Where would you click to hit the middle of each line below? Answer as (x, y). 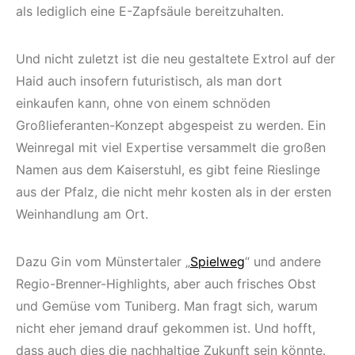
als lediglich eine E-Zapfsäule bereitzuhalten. (150, 11)
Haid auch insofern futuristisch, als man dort (149, 80)
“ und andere (283, 261)
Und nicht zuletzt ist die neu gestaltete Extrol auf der (176, 58)
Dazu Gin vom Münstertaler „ (103, 261)
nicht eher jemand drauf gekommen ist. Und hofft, (166, 328)
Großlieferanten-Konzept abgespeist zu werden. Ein (171, 125)
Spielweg (218, 261)
